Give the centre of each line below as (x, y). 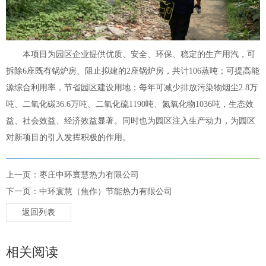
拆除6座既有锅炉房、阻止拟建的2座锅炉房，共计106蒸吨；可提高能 (133, 71)
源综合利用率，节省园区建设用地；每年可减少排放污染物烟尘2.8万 (132, 88)
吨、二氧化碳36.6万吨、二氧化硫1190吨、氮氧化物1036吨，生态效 (130, 104)
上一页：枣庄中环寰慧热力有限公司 (72, 175)
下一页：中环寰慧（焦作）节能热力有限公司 (89, 192)
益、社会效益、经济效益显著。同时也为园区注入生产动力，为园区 (131, 121)
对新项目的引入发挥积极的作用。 (68, 138)
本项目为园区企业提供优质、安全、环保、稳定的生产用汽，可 (131, 55)
